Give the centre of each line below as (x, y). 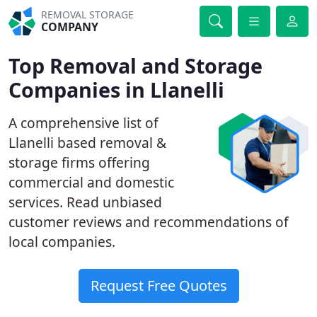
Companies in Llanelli (116, 90)
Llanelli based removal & (87, 143)
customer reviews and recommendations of (149, 222)
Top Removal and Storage (136, 65)
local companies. (62, 242)
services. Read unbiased (85, 202)
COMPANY (70, 27)
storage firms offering (79, 162)
